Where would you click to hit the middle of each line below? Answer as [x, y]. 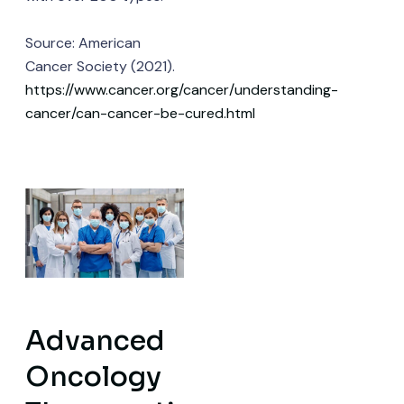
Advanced [95, 341]
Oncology [93, 377]
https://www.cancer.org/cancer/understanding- [181, 89]
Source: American [83, 42]
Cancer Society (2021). [100, 66]
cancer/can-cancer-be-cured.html [140, 113]
